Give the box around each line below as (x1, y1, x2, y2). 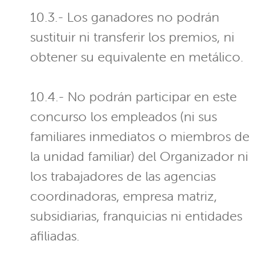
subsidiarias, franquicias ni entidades (30, 208, 242, 225)
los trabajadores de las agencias (30, 168, 216, 185)
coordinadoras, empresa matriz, (30, 188, 217, 205)
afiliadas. (30, 228, 80, 245)
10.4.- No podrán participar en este (30, 89, 237, 105)
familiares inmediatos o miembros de (30, 128, 250, 145)
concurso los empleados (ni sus (30, 108, 217, 125)
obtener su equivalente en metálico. (30, 49, 243, 66)
